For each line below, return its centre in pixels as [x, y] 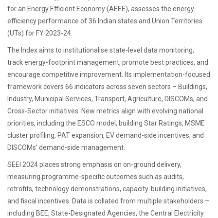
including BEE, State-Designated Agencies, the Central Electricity [106, 213]
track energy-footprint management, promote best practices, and [108, 62]
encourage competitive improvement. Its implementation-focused [109, 74]
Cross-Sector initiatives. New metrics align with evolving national [105, 111]
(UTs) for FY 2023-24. [40, 33]
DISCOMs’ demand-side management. [66, 147]
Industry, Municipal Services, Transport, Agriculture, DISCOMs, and [108, 99]
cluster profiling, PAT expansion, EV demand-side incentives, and [106, 135]
